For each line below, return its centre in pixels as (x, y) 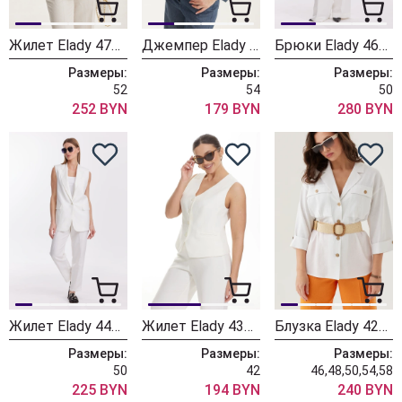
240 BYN (365, 390)
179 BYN (232, 109)
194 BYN (232, 390)
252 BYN (100, 109)
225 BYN (100, 390)
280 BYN (365, 109)
